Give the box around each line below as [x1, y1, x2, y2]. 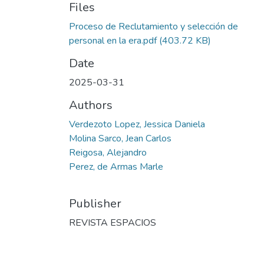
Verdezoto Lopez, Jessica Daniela [69, 117, 205, 131]
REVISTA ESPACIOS [69, 216, 156, 229]
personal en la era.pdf [69, 34, 157, 47]
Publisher [69, 195, 121, 212]
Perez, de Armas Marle [69, 160, 163, 173]
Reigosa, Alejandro [69, 146, 147, 159]
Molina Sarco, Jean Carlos [69, 131, 171, 145]
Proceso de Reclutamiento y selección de [69, 19, 238, 33]
